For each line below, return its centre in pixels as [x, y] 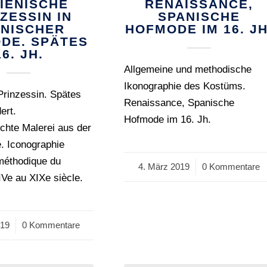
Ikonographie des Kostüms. [185, 86]
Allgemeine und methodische [188, 69]
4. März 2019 [164, 167]
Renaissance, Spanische [179, 103]
